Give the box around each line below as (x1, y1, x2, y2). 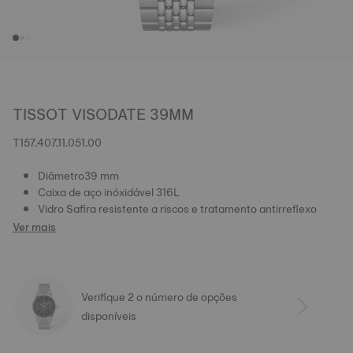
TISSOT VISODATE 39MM (13, 101, 194, 128)
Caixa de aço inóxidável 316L (38, 183, 180, 202)
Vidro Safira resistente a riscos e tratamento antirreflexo (38, 199, 317, 218)
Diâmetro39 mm (38, 166, 119, 185)
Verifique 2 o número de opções (81, 287, 238, 307)
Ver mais (13, 217, 56, 236)
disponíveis (81, 306, 137, 325)
